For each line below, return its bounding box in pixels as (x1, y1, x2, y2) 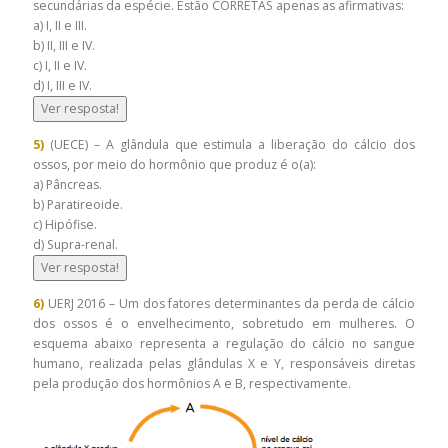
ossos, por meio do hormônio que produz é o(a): (33, 155, 319, 173)
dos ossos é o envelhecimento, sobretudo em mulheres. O (33, 314, 415, 332)
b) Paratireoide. (33, 195, 126, 213)
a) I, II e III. (33, 16, 90, 34)
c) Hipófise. (33, 215, 100, 233)
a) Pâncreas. (33, 175, 105, 193)
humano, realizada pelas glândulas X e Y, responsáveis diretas (33, 354, 415, 372)
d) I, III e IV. (33, 76, 92, 94)
